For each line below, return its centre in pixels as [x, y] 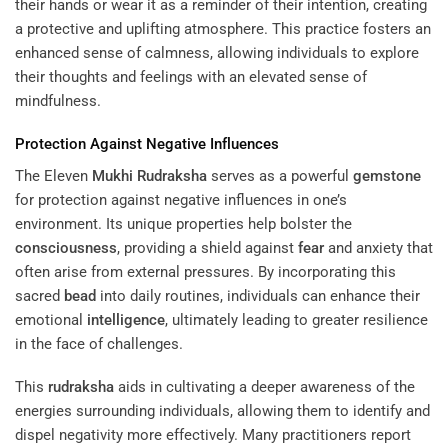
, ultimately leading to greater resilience [296, 319]
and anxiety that [378, 247]
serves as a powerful [280, 175]
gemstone [387, 175]
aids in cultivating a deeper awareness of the [264, 387]
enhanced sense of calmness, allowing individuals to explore [217, 52]
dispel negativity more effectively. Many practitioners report [213, 435]
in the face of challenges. [99, 343]
